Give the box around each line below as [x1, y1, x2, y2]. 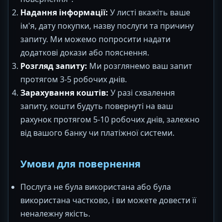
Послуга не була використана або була [20, 181, 171, 192]
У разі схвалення [109, 87, 175, 98]
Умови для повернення [20, 157, 141, 170]
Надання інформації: [20, 7, 108, 18]
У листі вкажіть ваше [108, 7, 190, 18]
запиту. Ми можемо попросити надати [20, 34, 170, 45]
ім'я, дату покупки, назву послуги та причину [20, 20, 194, 31]
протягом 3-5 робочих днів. [20, 74, 127, 85]
